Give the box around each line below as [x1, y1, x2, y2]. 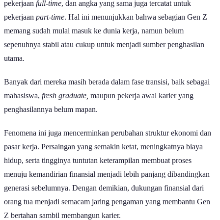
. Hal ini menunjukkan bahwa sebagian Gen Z [64, 21, 207, 30]
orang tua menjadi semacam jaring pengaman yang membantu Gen [4, 206, 210, 215]
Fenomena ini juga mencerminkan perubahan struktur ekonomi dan [4, 137, 211, 146]
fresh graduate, [42, 100, 90, 109]
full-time [36, 7, 61, 16]
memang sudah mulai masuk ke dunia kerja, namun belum [4, 35, 184, 44]
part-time [36, 21, 64, 30]
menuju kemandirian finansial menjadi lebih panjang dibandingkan [4, 178, 210, 187]
